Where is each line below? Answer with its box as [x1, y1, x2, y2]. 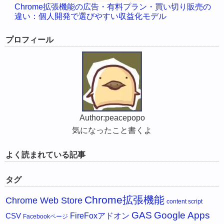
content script [166, 198, 203, 205]
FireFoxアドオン [70, 211, 130, 220]
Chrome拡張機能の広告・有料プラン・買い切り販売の [14, 2, 211, 11]
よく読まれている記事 [5, 150, 86, 159]
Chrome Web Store [5, 195, 83, 206]
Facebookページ [23, 213, 68, 220]
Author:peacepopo [79, 113, 145, 122]
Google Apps [154, 210, 210, 221]
